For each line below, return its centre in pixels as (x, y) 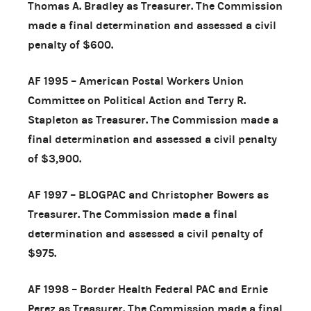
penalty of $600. (70, 44)
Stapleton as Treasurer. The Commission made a (153, 119)
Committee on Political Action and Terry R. (137, 100)
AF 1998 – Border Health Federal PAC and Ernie (148, 289)
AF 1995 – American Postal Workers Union (136, 81)
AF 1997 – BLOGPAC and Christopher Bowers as (148, 194)
